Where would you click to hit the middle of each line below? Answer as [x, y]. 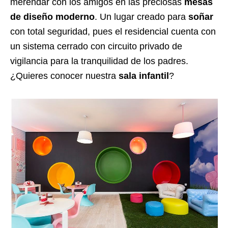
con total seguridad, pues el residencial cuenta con [113, 32]
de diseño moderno [52, 17]
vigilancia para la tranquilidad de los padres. [99, 61]
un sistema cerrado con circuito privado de [96, 47]
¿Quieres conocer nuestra [64, 76]
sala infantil [144, 76]
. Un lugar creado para [140, 17]
